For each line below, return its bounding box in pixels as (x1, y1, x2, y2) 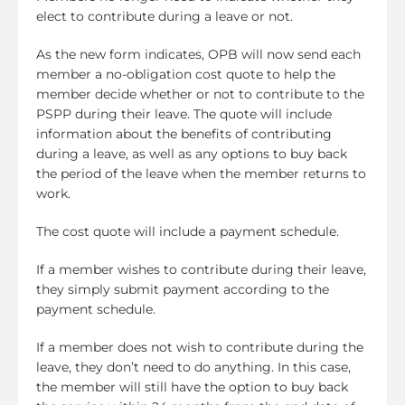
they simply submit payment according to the (36, 280, 329, 297)
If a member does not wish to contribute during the (36, 338, 363, 355)
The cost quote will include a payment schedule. (36, 222, 339, 240)
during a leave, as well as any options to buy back (36, 145, 347, 162)
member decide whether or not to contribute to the (36, 85, 364, 102)
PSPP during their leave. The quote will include (36, 105, 332, 122)
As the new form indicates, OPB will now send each (36, 45, 361, 62)
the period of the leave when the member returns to (36, 165, 366, 182)
